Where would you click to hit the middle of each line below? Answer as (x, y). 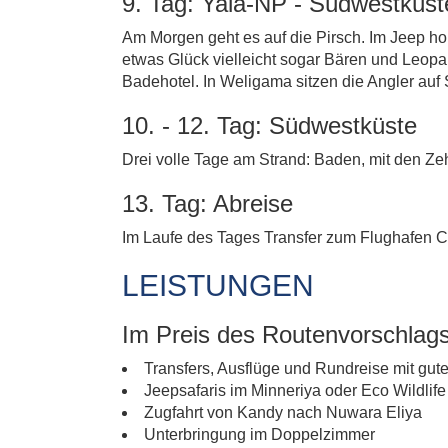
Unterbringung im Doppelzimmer (259, 434)
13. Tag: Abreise (207, 203)
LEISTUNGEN (218, 285)
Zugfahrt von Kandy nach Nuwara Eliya (283, 412)
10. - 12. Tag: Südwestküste (269, 125)
